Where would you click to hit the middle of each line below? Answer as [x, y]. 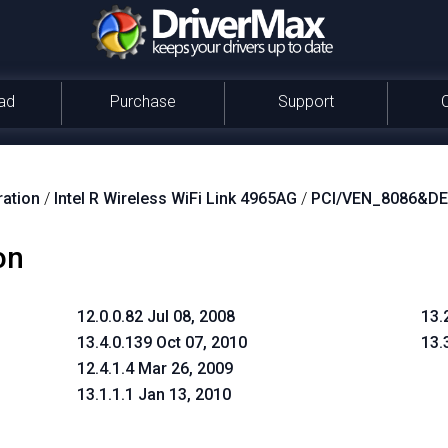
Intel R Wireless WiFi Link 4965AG [175, 198]
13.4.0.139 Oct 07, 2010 [162, 342]
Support [305, 101]
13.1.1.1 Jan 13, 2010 [154, 394]
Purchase [142, 101]
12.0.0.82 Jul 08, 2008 [156, 316]
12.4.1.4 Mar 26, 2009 [155, 368]
